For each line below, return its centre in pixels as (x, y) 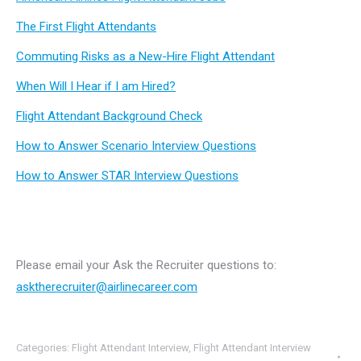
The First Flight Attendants (86, 27)
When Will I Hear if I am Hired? (96, 86)
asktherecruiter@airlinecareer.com (107, 287)
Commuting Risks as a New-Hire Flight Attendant (145, 56)
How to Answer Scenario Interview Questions (136, 146)
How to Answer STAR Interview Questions (127, 176)
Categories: (44, 348)
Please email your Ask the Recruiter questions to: (146, 265)
